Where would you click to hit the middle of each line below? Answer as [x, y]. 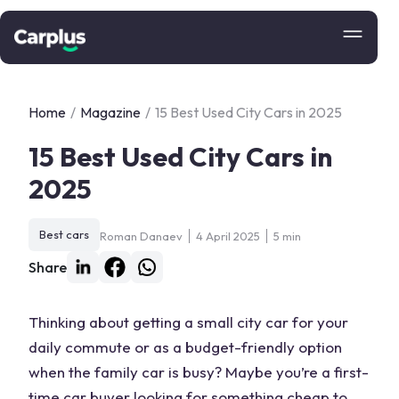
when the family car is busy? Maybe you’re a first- [199, 372]
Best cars [64, 234]
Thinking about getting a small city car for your [188, 322]
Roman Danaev [141, 236]
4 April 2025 [228, 236]
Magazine [110, 112]
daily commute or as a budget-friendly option [185, 347]
